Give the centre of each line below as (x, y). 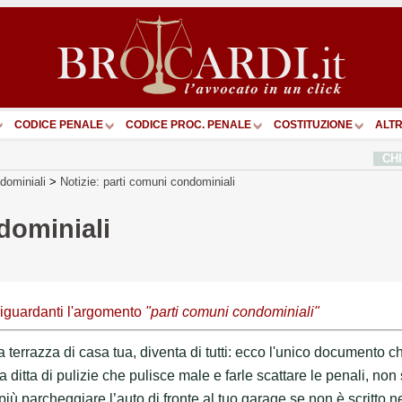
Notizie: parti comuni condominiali (148, 181)
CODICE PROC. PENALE (188, 125)
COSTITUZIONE (313, 125)
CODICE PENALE (59, 125)
